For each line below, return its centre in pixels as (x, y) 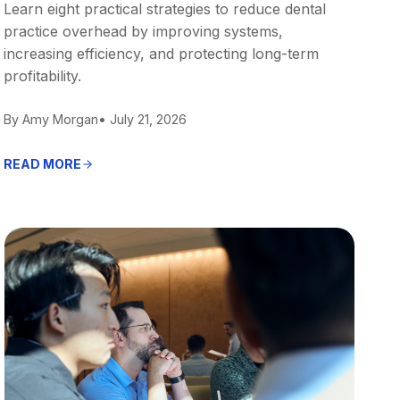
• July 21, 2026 (143, 119)
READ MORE (43, 163)
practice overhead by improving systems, (144, 31)
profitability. (43, 75)
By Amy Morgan (51, 119)
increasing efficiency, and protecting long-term (162, 53)
